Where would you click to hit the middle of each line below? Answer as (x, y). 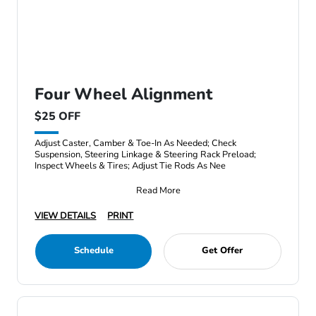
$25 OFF (58, 116)
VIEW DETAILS (66, 216)
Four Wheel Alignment (124, 94)
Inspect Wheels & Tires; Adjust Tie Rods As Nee (130, 166)
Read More (158, 190)
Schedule (93, 250)
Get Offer (223, 250)
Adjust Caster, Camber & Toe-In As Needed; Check (136, 143)
